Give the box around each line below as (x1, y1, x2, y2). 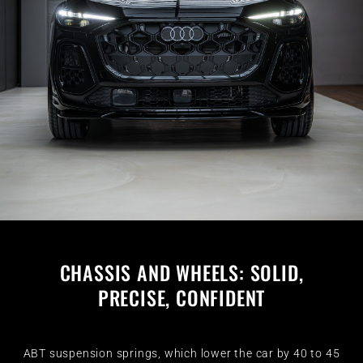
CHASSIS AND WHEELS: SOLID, (59, 257, 304, 287)
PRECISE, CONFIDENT (97, 282, 266, 312)
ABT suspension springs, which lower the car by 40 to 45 (23, 346, 340, 360)
